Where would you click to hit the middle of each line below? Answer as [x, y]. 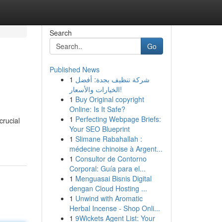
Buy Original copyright [110, 99]
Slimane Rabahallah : [109, 139]
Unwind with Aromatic [109, 198]
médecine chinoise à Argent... [116, 149]
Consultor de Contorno [111, 159]
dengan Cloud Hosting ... [108, 188]
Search [60, 33]
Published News [74, 69]
